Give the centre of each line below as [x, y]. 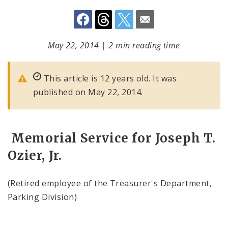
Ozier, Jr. [35, 155]
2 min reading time [144, 45]
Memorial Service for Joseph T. [112, 138]
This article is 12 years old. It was [109, 78]
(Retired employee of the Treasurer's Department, [110, 183]
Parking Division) [42, 197]
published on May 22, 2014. [88, 92]
